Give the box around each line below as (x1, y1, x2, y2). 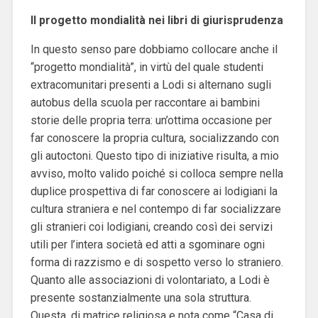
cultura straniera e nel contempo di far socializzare (30, 202, 281, 216)
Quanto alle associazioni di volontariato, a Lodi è (30, 273, 270, 287)
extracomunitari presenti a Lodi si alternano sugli (30, 77, 271, 92)
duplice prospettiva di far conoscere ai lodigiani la (30, 184, 278, 198)
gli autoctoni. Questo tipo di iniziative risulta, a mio (30, 148, 279, 163)
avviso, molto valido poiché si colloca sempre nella (30, 166, 283, 180)
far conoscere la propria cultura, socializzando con (30, 131, 279, 145)
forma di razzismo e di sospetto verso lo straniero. (30, 255, 283, 269)
